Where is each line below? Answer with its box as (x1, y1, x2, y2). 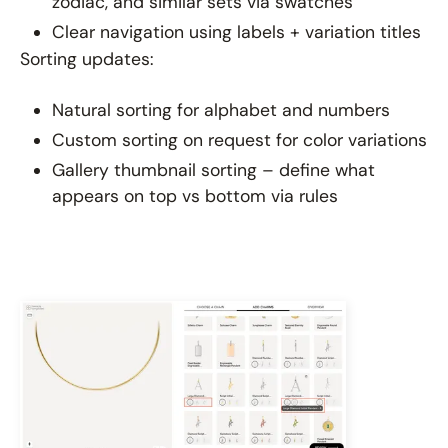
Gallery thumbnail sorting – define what (52, 159, 375, 182)
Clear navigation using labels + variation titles (52, 21, 421, 44)
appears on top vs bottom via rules (52, 185, 338, 208)
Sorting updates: (20, 48, 154, 71)
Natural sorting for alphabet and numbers (52, 99, 390, 122)
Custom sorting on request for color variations (52, 129, 427, 152)
